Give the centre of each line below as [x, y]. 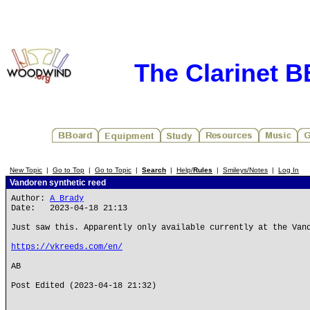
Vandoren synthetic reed [57, 183]
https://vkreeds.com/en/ [67, 247]
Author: [30, 199]
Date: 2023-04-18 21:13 [69, 208]
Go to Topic [113, 170]
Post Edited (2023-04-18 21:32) [84, 286]
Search [154, 170]
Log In [289, 170]
